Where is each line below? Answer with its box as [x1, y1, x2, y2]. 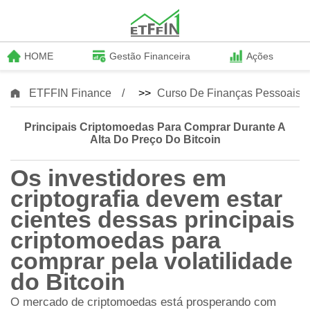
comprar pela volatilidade [10, 248, 293, 274]
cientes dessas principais [10, 206, 295, 232]
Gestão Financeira [109, 51, 190, 62]
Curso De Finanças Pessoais [157, 87, 301, 99]
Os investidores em [10, 165, 226, 191]
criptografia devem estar [10, 185, 282, 212]
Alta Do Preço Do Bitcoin [89, 134, 221, 145]
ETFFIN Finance [29, 87, 111, 99]
